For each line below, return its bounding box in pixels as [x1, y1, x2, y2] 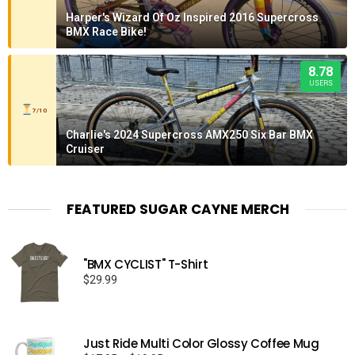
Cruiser [66, 142, 105, 155]
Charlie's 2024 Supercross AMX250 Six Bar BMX [66, 128, 313, 141]
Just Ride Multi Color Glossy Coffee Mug [83, 334, 319, 352]
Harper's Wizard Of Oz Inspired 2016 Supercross [66, 10, 319, 24]
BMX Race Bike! [66, 25, 147, 38]
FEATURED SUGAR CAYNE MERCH [66, 199, 289, 219]
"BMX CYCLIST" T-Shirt [83, 255, 208, 273]
